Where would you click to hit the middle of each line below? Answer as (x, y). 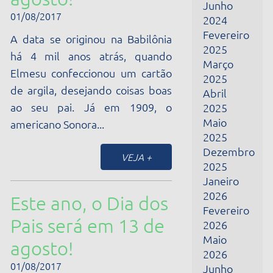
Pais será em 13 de (79, 15)
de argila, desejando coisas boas (82, 118)
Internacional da (71, 261)
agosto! (38, 35)
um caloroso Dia (70, 240)
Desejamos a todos (80, 220)
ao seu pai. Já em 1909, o (82, 133)
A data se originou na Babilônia (82, 72)
